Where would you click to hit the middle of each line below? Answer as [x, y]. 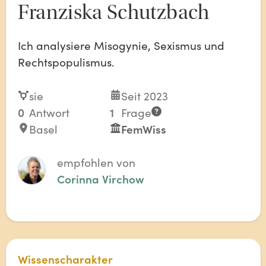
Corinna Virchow [101, 179]
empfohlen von [96, 162]
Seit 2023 [145, 95]
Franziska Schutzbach [113, 13]
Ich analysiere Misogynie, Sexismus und [121, 45]
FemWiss [144, 129]
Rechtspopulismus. [66, 62]
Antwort [49, 112]
